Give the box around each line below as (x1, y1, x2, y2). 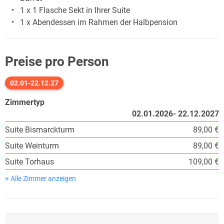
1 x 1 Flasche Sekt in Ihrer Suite (20, 5, 130, 15)
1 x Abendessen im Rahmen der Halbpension (20, 17, 177, 27)
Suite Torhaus (5, 156, 54, 166)
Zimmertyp (5, 97, 44, 107)
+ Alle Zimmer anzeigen (5, 174, 76, 182)
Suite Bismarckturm (5, 124, 74, 134)
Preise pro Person (5, 53, 109, 69)
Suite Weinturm (5, 140, 59, 150)
